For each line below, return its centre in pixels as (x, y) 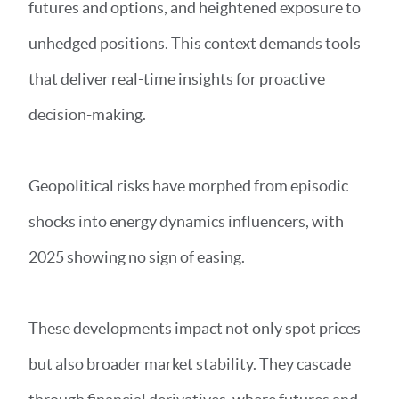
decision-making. (89, 114)
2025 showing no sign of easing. (138, 257)
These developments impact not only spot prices (195, 328)
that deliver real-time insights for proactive (177, 79)
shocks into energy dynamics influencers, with (186, 221)
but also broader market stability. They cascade (190, 364)
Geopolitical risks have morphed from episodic (188, 186)
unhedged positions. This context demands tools (195, 43)
